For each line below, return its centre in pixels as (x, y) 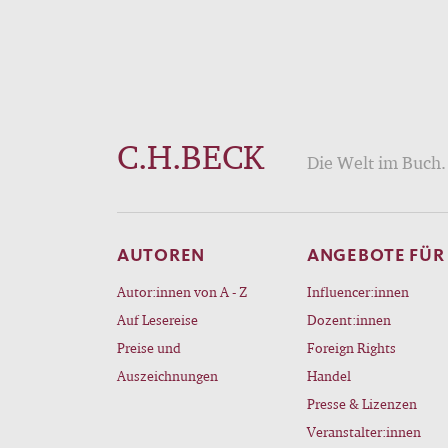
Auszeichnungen (167, 376)
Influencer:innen (358, 292)
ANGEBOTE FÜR (376, 255)
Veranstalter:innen (364, 432)
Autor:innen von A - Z (182, 292)
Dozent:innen (349, 320)
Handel (329, 376)
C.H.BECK (190, 157)
